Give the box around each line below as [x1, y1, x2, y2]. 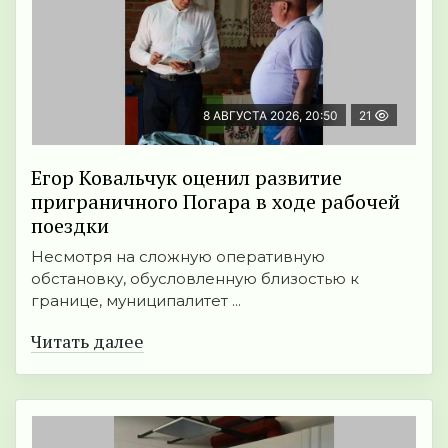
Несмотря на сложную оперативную [31, 247, 325, 267]
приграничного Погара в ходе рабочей [31, 188, 400, 216]
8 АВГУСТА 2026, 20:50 [203, 108, 338, 124]
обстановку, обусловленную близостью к [31, 269, 359, 289]
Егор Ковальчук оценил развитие [31, 164, 342, 192]
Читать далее [31, 329, 144, 354]
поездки [31, 212, 109, 240]
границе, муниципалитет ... [31, 291, 241, 311]
